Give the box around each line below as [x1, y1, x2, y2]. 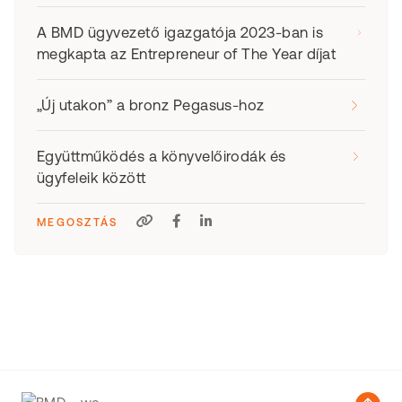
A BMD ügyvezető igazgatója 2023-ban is [37, 24, 324, 40]
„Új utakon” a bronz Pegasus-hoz [37, 97, 265, 113]
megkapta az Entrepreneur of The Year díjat [37, 46, 336, 62]
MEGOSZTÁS [37, 216, 118, 229]
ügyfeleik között [37, 170, 146, 186]
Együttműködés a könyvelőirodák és [37, 148, 286, 164]
